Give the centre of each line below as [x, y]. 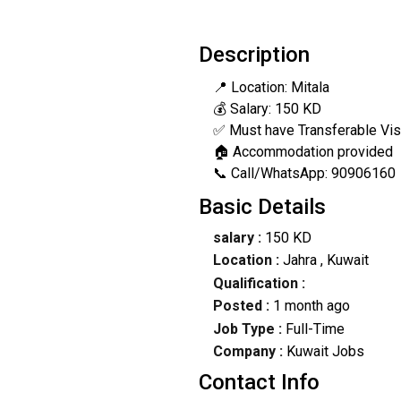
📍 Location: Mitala [271, 87]
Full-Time [315, 328]
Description [254, 54]
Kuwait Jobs [323, 351]
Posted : [243, 306]
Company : [247, 351]
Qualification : [259, 283]
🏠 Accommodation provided [303, 151]
